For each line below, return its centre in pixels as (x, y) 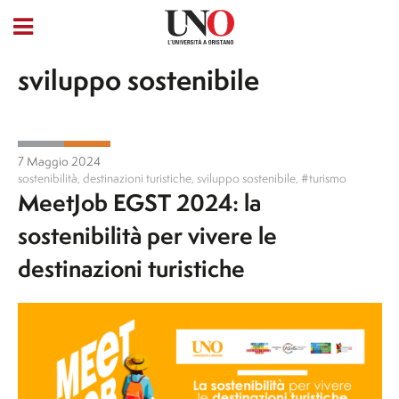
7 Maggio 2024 (59, 161)
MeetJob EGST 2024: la (139, 203)
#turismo (323, 178)
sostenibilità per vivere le (147, 236)
